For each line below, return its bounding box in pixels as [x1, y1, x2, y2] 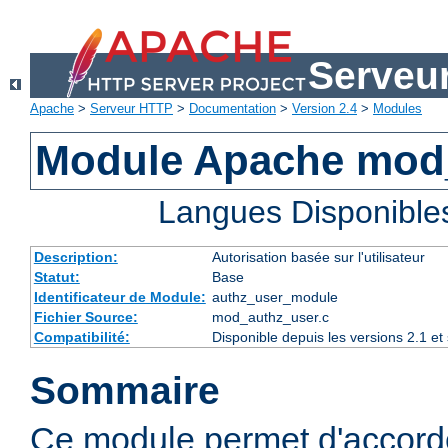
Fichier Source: [33, 309, 138, 326]
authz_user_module [211, 289, 338, 306]
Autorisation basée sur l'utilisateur [211, 249, 425, 266]
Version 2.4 [292, 101, 357, 117]
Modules [373, 101, 422, 117]
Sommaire [30, 369, 220, 413]
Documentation [189, 101, 276, 117]
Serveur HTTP [90, 101, 173, 117]
